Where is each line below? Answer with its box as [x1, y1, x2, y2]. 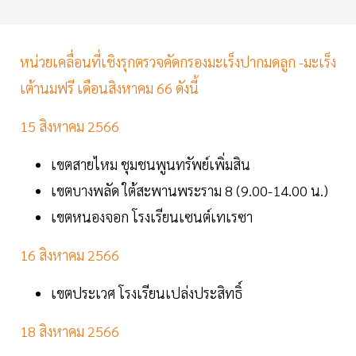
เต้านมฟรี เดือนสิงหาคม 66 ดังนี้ [20, 79, 199, 98]
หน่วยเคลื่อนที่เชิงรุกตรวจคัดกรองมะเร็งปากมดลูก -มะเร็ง [20, 52, 336, 72]
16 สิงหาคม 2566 [20, 246, 119, 265]
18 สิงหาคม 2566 [20, 322, 119, 341]
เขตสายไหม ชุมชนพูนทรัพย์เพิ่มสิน [51, 155, 253, 174]
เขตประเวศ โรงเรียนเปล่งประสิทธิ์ [51, 284, 246, 303]
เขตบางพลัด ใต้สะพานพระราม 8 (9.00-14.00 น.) [51, 181, 328, 200]
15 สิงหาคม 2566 [20, 117, 122, 136]
